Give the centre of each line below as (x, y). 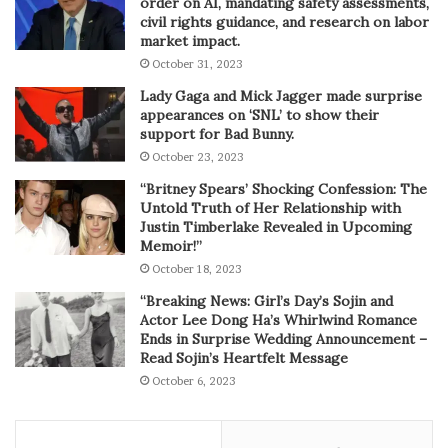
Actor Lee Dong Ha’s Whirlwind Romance (278, 320)
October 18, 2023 (197, 269)
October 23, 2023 (198, 157)
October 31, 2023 (197, 64)
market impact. (190, 41)
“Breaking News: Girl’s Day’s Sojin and (266, 301)
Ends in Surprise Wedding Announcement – (283, 339)
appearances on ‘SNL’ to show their (259, 115)
